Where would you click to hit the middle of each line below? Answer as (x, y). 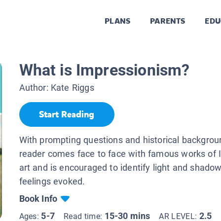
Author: (35, 88)
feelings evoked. (52, 181)
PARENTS (168, 21)
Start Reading (67, 115)
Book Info (38, 198)
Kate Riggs (72, 88)
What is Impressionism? (104, 70)
